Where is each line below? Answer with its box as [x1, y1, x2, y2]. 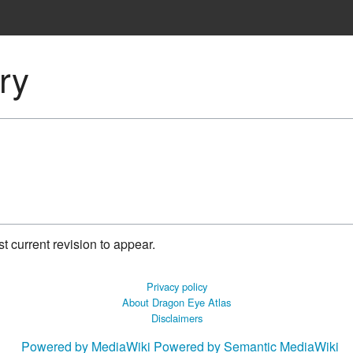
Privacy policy [146, 279, 207, 294]
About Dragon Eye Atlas [122, 295, 231, 310]
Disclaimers [150, 310, 203, 325]
